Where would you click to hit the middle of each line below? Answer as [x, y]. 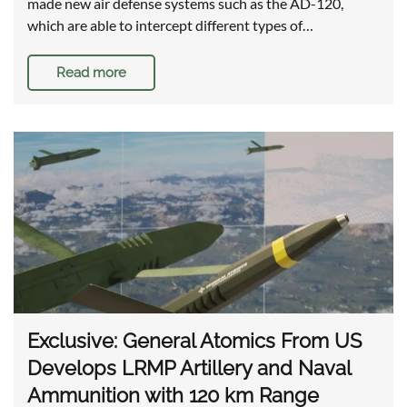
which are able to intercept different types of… [170, 25]
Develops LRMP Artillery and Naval [189, 368]
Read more [91, 73]
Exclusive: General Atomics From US [194, 341]
